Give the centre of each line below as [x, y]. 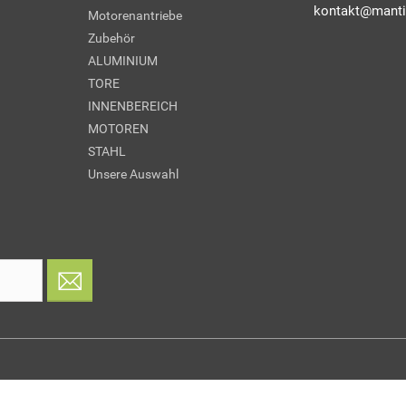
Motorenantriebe [135, 16]
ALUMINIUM [122, 61]
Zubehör [111, 39]
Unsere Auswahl [133, 174]
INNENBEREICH [132, 106]
